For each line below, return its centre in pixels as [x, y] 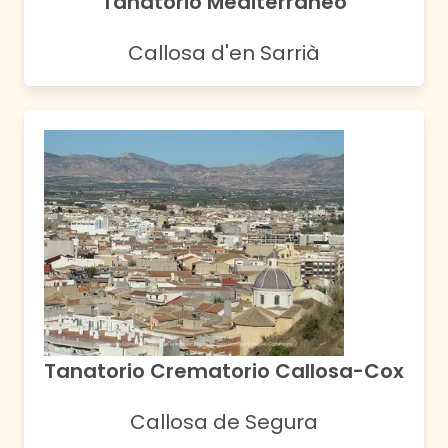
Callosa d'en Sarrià [224, 53]
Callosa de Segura [224, 422]
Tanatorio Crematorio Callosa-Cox [224, 371]
